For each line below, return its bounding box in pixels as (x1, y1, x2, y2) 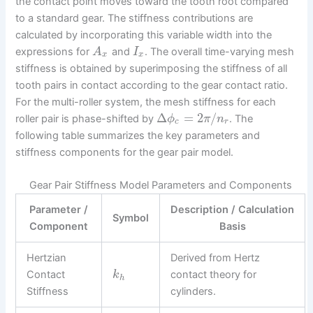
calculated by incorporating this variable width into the (15, 28, 272, 41)
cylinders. (170, 285, 217, 298)
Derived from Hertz (170, 252, 261, 265)
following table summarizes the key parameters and (15, 129, 261, 142)
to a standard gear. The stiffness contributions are (15, 11, 254, 24)
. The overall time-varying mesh (145, 45, 295, 58)
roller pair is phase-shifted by (15, 112, 157, 125)
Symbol (112, 212, 150, 225)
